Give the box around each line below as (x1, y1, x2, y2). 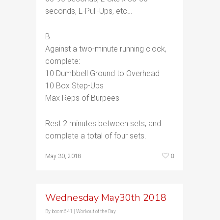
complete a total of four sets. (45, 131, 146, 140)
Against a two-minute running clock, (45, 44, 166, 54)
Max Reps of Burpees (45, 93, 119, 103)
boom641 (52, 209, 73, 214)
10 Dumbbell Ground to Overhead (45, 69, 160, 78)
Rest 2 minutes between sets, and (45, 119, 161, 128)
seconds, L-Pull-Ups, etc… (45, 6, 132, 16)
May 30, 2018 (45, 153, 82, 160)
